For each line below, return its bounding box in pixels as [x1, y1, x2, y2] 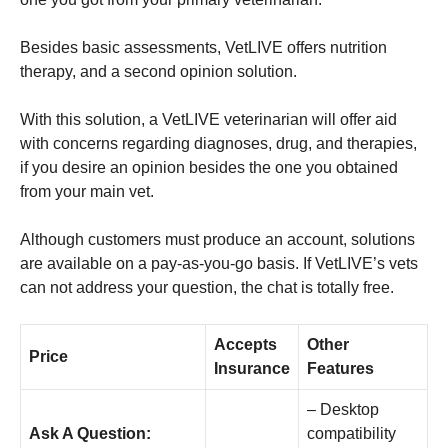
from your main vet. [20, 182, 154, 200]
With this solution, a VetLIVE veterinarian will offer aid [20, 110, 397, 128]
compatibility [307, 424, 396, 442]
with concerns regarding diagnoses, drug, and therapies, [20, 134, 417, 152]
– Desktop [307, 400, 379, 418]
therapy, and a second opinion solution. [20, 62, 297, 80]
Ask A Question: [29, 424, 151, 442]
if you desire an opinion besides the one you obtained [20, 158, 398, 176]
